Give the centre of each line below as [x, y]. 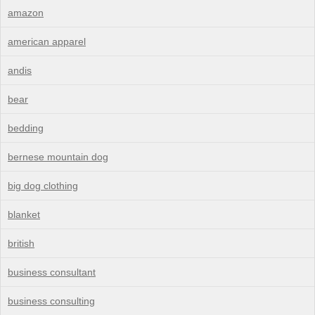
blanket [24, 214]
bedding [26, 128]
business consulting [51, 301]
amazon [26, 12]
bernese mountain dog [58, 156]
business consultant [52, 272]
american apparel [47, 41]
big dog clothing [43, 185]
